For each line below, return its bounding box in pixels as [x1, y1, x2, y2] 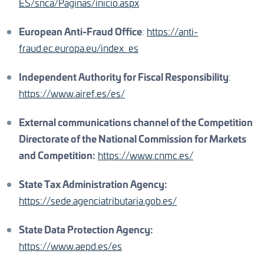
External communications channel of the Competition [19, 118, 253, 128]
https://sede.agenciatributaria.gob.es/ [19, 197, 177, 206]
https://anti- [147, 28, 198, 37]
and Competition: [19, 151, 95, 161]
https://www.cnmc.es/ [98, 151, 193, 161]
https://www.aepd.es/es [19, 242, 122, 252]
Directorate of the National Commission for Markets [19, 135, 246, 144]
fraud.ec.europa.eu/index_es [19, 44, 138, 54]
